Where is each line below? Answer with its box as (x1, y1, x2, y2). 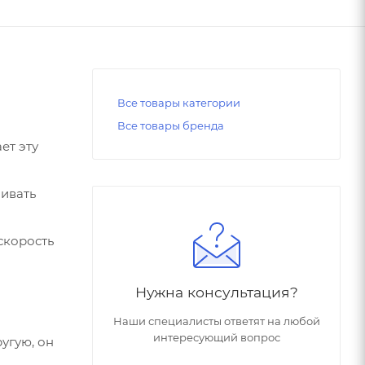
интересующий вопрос (152, 330, 280, 344)
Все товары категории (117, 95, 240, 109)
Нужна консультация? (134, 283, 298, 301)
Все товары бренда (117, 118, 224, 132)
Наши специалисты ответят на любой (112, 314, 320, 328)
